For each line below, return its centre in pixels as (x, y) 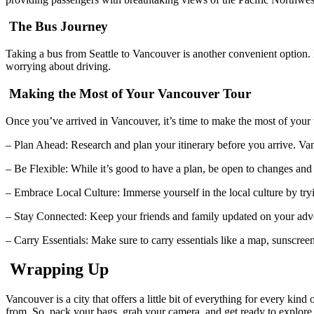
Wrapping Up (57, 269)
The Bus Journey (57, 27)
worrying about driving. (58, 67)
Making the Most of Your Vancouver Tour (128, 93)
